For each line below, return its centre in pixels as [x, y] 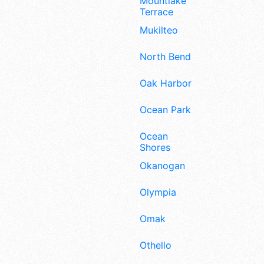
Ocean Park [165, 109]
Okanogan [162, 166]
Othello [156, 245]
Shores [155, 147]
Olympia [158, 192]
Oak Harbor [166, 83]
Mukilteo [159, 30]
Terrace [156, 11]
